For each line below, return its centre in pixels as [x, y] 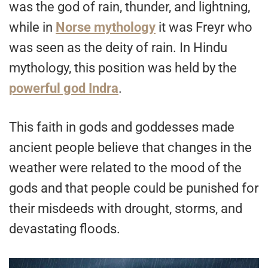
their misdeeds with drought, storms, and [126, 208]
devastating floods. [65, 229]
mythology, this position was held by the [123, 68]
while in [32, 27]
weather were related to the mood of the [125, 167]
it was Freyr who [204, 27]
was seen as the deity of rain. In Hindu [118, 47]
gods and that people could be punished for [134, 188]
